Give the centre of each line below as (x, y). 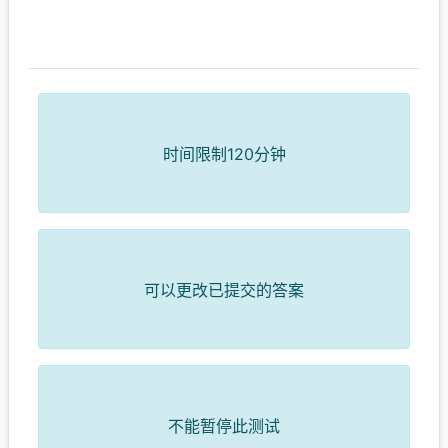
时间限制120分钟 (224, 154)
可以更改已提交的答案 (224, 290)
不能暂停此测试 (224, 426)
